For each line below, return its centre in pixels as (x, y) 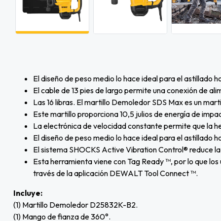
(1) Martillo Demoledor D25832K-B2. (75, 204)
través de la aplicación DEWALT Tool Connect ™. (115, 173)
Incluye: (28, 193)
